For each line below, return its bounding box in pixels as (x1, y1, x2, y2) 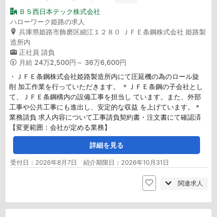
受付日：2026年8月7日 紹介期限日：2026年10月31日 (10, 158, 169, 166)
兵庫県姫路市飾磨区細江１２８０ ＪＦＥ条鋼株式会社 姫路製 (19, 27, 206, 36)
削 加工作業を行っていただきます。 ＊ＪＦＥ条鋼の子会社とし (9, 82, 203, 91)
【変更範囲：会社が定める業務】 (9, 123, 111, 131)
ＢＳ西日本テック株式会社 (19, 7, 100, 15)
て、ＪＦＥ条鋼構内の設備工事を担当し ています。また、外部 (9, 92, 201, 101)
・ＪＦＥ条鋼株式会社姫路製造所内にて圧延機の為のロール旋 (9, 72, 199, 80)
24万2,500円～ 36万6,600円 (34, 58, 126, 66)
